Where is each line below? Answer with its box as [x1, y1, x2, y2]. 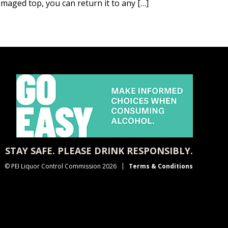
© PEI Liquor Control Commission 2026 [4, 162, 117, 170]
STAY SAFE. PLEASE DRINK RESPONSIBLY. [5, 145, 193, 157]
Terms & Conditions [128, 162, 193, 170]
